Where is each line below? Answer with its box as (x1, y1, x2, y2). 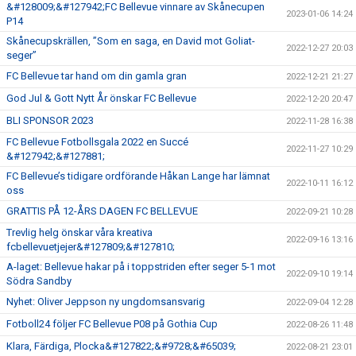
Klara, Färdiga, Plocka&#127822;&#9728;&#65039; (6, 339, 236, 352)
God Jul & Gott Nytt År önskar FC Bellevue (6, 91, 196, 104)
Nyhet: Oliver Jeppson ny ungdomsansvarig (6, 295, 205, 308)
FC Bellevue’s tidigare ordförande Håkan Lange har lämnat (6, 169, 270, 182)
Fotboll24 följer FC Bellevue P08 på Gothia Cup (6, 317, 218, 330)
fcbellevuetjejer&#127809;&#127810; (6, 240, 175, 253)
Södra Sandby (6, 274, 72, 287)
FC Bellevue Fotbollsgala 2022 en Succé (6, 135, 188, 148)
